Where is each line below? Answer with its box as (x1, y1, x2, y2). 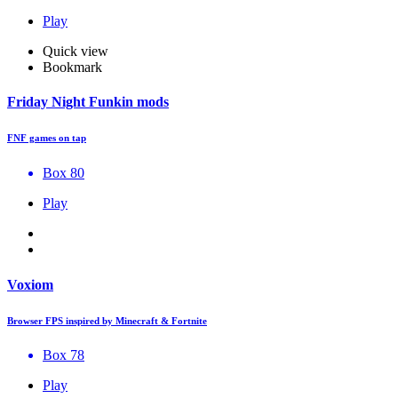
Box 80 (43, 165, 84, 181)
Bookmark (43, 60, 102, 76)
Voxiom (7, 276, 53, 292)
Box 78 (43, 347, 84, 363)
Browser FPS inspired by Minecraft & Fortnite (7, 314, 207, 326)
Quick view (43, 44, 108, 60)
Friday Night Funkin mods (7, 94, 169, 110)
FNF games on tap (7, 132, 86, 144)
